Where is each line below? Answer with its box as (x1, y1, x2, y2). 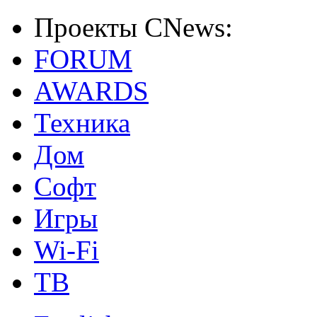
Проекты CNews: (34, 12, 233, 42)
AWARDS (34, 76, 149, 106)
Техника (34, 108, 130, 138)
